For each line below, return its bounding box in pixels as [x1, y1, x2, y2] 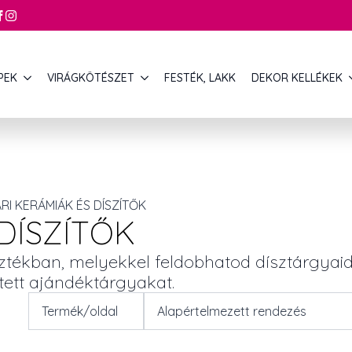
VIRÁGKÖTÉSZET [47, 71, 134, 86]
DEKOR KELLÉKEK [251, 71, 343, 86]
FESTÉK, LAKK [164, 71, 236, 86]
